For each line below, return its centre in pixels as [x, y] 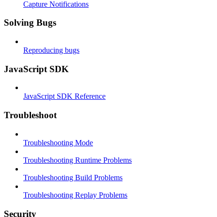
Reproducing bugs [51, 50]
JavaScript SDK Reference [64, 96]
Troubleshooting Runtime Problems [77, 160]
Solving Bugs [30, 23]
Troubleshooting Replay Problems [75, 195]
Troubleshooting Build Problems [73, 177]
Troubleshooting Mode [58, 142]
